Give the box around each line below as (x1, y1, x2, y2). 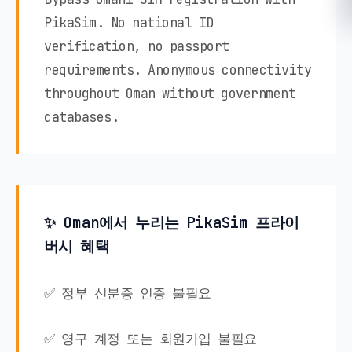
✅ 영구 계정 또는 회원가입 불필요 (44, 330, 257, 348)
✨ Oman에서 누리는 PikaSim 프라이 (44, 212, 299, 233)
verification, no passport (44, 38, 229, 56)
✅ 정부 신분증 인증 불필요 (44, 284, 211, 302)
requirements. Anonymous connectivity (44, 61, 311, 79)
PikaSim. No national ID (44, 14, 214, 32)
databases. (44, 108, 119, 126)
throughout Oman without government (44, 85, 295, 103)
